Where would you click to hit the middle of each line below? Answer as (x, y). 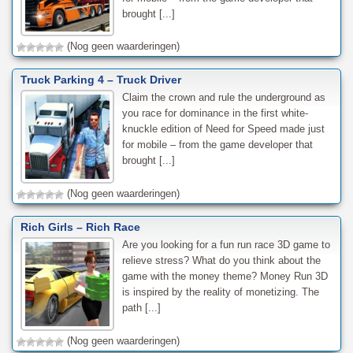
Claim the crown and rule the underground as (223, 98)
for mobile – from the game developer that (217, 145)
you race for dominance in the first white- (215, 113)
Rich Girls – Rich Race (80, 227)
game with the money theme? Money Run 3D (225, 277)
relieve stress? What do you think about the (221, 261)
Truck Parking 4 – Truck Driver (101, 80)
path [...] (141, 308)
